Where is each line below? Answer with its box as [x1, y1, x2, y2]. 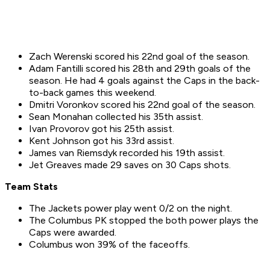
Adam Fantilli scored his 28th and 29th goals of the [29, 63, 251, 75]
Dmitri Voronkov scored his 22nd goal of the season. [29, 99, 256, 111]
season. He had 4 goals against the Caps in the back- [29, 75, 260, 87]
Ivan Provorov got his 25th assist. [29, 123, 174, 135]
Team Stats [5, 181, 58, 193]
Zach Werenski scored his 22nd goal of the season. [29, 51, 250, 63]
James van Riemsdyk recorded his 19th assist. [29, 147, 225, 159]
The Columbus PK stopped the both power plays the [29, 215, 259, 227]
